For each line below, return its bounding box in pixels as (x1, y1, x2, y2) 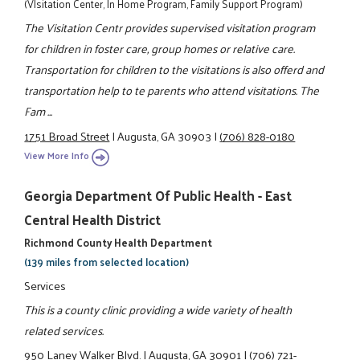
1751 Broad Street (24, 125, 110, 146)
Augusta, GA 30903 (117, 125, 212, 146)
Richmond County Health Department (24, 233, 213, 252)
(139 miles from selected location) (24, 252, 190, 272)
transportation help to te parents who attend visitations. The (24, 80, 320, 101)
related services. (24, 319, 104, 341)
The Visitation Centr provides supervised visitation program (24, 17, 316, 39)
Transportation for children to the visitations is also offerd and (24, 59, 325, 80)
